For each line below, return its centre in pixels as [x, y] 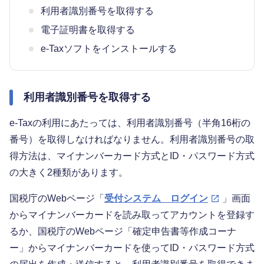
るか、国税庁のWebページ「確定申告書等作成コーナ [123, 231]
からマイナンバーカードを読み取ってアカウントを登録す [132, 214]
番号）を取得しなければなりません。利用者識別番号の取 [132, 139]
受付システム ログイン [156, 198]
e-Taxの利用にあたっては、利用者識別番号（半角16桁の [130, 123]
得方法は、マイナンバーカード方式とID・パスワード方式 [132, 156]
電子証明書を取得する [88, 29]
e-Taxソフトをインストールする [109, 48]
